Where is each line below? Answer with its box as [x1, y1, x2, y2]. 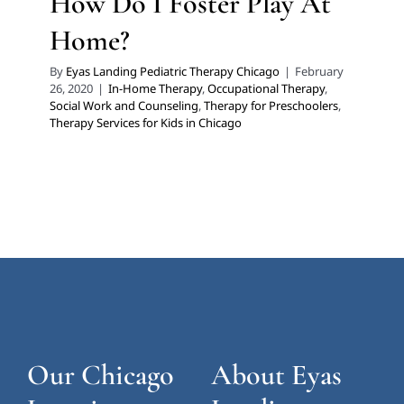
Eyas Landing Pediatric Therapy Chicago [66, 63, 280, 80]
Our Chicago [26, 357, 174, 393]
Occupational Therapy [207, 80, 325, 97]
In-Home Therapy [108, 80, 202, 97]
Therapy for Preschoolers [204, 97, 338, 115]
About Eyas [210, 357, 342, 393]
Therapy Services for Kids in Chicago [50, 115, 242, 132]
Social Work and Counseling [50, 97, 198, 115]
